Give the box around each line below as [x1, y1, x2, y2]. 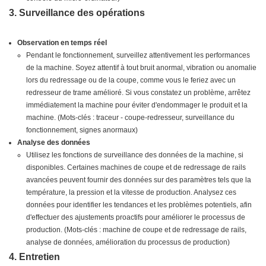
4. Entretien [9, 252, 60, 262]
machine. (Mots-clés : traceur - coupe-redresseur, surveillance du [26, 113, 235, 122]
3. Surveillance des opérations [9, 8, 145, 18]
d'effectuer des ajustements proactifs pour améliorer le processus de [26, 213, 245, 222]
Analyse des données [17, 138, 91, 147]
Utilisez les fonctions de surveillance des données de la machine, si [26, 151, 243, 160]
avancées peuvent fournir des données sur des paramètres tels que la [26, 176, 251, 185]
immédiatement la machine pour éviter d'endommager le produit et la [26, 101, 248, 110]
